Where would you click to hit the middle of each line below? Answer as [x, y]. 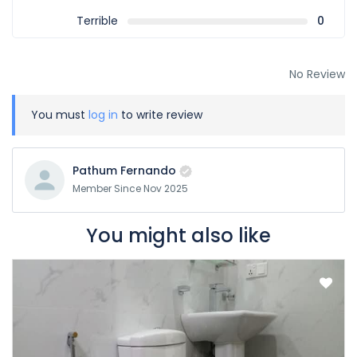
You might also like [178, 236]
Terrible [97, 21]
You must [60, 115]
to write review [160, 115]
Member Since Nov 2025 [130, 189]
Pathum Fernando [124, 171]
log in [103, 115]
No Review [317, 74]
